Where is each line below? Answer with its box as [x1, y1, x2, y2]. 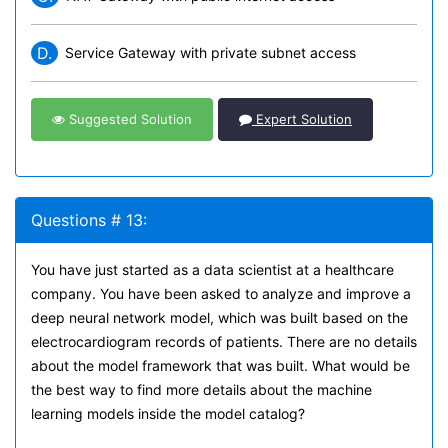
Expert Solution [252, 111, 352, 127]
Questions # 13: [31, 210, 147, 230]
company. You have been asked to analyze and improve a [31, 285, 411, 302]
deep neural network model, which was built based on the [31, 309, 408, 326]
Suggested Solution [65, 111, 192, 127]
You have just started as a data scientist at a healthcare [31, 261, 394, 278]
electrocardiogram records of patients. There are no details [31, 333, 417, 350]
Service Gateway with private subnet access [65, 44, 356, 61]
